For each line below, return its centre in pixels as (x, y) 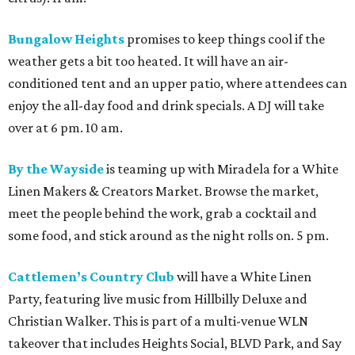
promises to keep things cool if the (225, 39)
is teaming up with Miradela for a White (221, 169)
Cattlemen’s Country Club (91, 277)
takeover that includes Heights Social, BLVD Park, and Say (175, 344)
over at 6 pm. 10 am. (65, 128)
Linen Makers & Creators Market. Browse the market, (163, 191)
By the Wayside (56, 169)
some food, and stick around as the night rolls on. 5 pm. (168, 236)
